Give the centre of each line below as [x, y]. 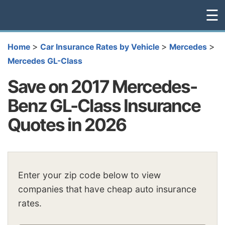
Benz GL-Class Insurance [104, 105]
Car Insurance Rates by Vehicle [100, 47]
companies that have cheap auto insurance [107, 189]
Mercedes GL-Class [45, 61]
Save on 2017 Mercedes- [102, 86]
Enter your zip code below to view [89, 175]
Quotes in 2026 [67, 124]
